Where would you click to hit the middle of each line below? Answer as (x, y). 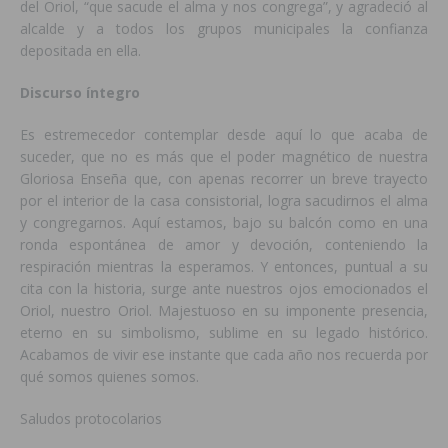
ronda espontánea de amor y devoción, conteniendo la (224, 245)
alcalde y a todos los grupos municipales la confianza (224, 29)
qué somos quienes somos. (109, 377)
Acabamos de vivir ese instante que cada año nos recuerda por (224, 355)
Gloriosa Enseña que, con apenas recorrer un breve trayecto (224, 179)
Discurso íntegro (80, 93)
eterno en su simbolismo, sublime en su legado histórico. (224, 333)
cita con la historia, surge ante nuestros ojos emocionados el (224, 289)
